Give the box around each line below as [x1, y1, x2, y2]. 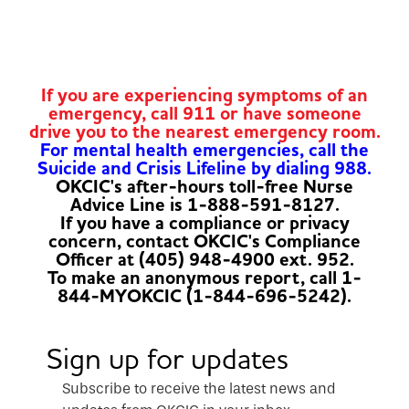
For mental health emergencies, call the [40, 137, 369, 163]
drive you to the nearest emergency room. [28, 119, 381, 144]
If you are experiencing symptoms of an [41, 82, 368, 108]
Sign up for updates [46, 340, 288, 376]
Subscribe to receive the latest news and [62, 379, 336, 397]
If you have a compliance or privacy [59, 210, 350, 236]
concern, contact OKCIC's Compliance [48, 228, 361, 254]
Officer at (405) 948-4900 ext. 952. [55, 246, 354, 272]
